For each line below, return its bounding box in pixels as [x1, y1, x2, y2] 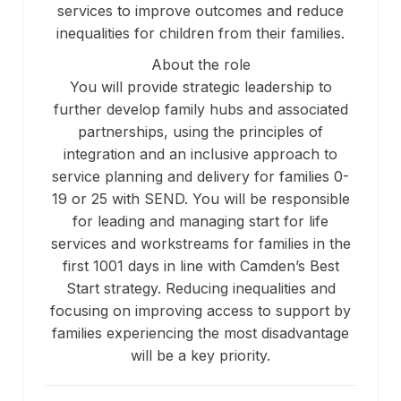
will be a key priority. [131, 346, 270, 365]
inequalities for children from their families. [56, 24, 345, 43]
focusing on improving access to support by [50, 302, 351, 320]
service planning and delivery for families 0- [52, 167, 349, 186]
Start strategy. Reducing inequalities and [65, 279, 336, 298]
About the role [150, 55, 251, 74]
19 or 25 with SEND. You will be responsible [51, 190, 350, 209]
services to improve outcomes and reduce [57, 2, 344, 21]
